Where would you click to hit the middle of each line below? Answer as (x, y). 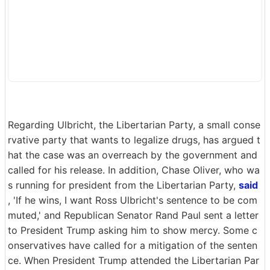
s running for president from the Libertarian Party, (123, 185)
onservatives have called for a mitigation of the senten (133, 245)
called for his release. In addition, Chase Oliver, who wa (134, 170)
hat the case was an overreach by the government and (133, 155)
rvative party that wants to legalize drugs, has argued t (134, 140)
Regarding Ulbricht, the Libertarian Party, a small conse (134, 124)
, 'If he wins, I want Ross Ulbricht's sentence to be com (133, 200)
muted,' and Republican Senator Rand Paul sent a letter (133, 215)
